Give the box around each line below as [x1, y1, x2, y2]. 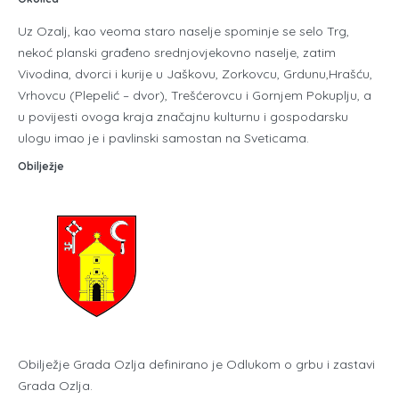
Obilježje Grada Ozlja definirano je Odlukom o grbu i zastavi [18, 355, 375, 372]
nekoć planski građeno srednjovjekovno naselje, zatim [18, 44, 336, 61]
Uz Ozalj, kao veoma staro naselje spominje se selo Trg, [18, 22, 349, 39]
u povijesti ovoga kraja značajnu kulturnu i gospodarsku [18, 108, 348, 125]
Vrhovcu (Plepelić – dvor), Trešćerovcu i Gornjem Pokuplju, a [18, 86, 371, 103]
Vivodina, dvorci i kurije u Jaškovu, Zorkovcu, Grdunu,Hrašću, [18, 65, 372, 82]
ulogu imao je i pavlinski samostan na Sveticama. [18, 129, 309, 146]
